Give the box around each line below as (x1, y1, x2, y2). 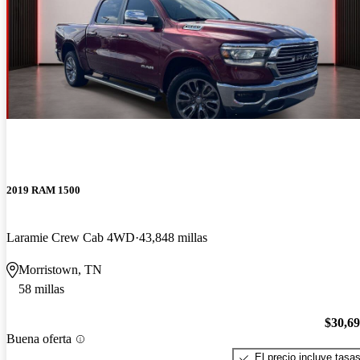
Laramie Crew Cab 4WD (6, 230, 135, 244)
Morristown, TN (18, 262, 102, 276)
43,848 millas (139, 230, 207, 244)
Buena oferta (6, 332, 72, 346)
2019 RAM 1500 (6, 183, 80, 196)
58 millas (18, 281, 64, 296)
